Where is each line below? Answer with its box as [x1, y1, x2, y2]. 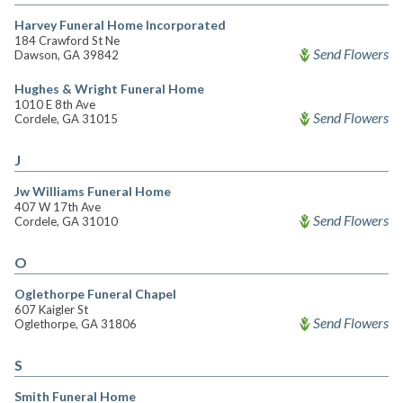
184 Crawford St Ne [14, 33, 120, 48]
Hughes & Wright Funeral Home [14, 81, 204, 96]
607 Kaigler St [14, 302, 88, 317]
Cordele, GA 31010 [14, 214, 118, 228]
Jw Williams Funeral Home [14, 184, 171, 199]
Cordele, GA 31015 [14, 112, 118, 126]
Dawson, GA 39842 [14, 48, 119, 62]
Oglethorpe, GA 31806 [14, 317, 137, 331]
